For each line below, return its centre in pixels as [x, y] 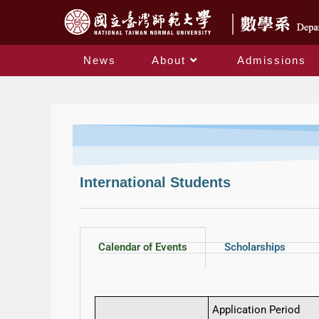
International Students [155, 183]
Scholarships [255, 247]
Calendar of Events [143, 247]
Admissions [272, 61]
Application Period [256, 310]
